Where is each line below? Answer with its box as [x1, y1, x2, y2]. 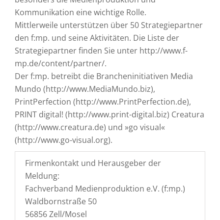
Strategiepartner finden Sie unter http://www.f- [15, 45, 188, 56]
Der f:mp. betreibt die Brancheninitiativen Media [15, 71, 193, 82]
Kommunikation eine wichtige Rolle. [15, 7, 146, 18]
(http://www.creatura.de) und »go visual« [15, 122, 165, 133]
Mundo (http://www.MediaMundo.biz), [15, 83, 155, 94]
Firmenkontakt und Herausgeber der [25, 158, 161, 168]
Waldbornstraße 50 [25, 196, 97, 207]
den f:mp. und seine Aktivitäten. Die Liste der [15, 32, 179, 43]
